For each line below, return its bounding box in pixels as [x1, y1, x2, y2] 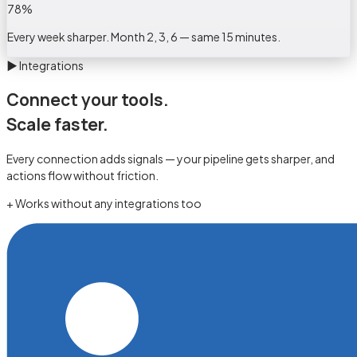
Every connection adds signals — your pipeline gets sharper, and [6, 151, 335, 167]
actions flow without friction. [6, 168, 159, 183]
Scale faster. [6, 112, 108, 135]
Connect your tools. [6, 88, 169, 111]
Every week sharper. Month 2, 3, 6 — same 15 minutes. [7, 29, 280, 44]
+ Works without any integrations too [6, 196, 202, 211]
